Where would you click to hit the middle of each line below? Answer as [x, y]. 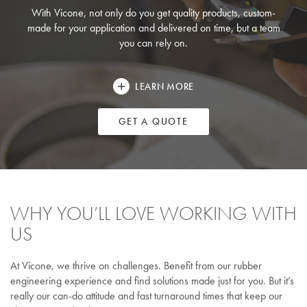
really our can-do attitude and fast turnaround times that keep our [146, 296]
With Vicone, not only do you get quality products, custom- [153, 13]
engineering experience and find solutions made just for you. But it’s [152, 281]
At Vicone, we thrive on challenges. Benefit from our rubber [136, 266]
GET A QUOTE [153, 122]
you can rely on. [153, 43]
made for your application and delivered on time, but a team [153, 28]
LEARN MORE [164, 86]
